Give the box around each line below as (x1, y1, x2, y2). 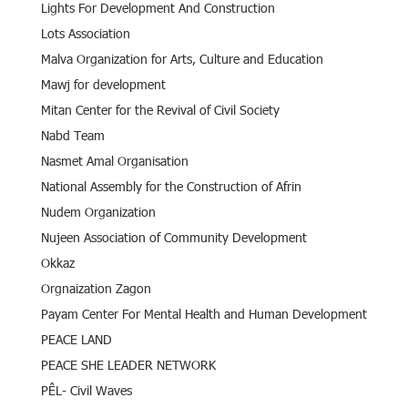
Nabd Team (41, 126, 105, 144)
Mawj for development (41, 75, 166, 93)
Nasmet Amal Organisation (41, 151, 189, 169)
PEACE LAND (41, 330, 112, 348)
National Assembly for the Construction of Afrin (41, 177, 301, 195)
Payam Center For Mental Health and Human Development (41, 304, 367, 322)
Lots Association (41, 24, 130, 42)
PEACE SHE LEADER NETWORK (41, 355, 216, 373)
